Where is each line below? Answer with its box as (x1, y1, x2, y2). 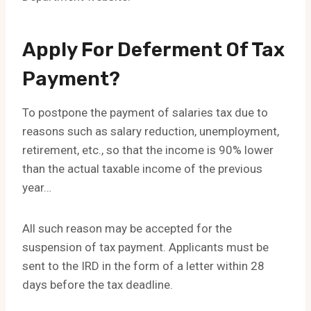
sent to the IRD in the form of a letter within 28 (22, 259, 264, 274)
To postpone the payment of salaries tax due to (22, 106, 268, 120)
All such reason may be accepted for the (22, 221, 232, 236)
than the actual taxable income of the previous (22, 162, 262, 176)
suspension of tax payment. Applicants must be (22, 240, 269, 255)
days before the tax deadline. (22, 278, 173, 292)
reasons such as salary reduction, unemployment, (22, 124, 279, 139)
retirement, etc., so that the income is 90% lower (22, 143, 274, 158)
